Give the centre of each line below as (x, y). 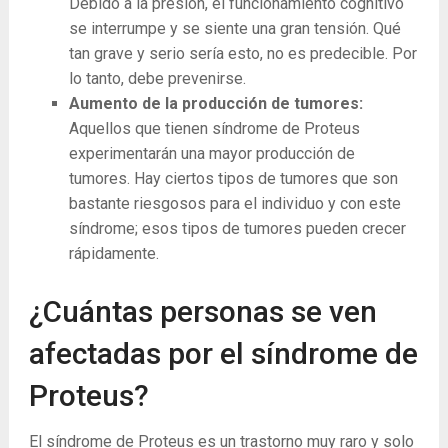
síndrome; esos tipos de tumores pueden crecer (237, 229)
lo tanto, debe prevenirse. (157, 79)
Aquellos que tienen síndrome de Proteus (214, 129)
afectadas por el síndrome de (223, 354)
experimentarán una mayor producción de (211, 154)
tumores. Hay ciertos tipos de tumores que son (233, 179)
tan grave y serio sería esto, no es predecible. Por (242, 54)
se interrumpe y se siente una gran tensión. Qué (234, 29)
